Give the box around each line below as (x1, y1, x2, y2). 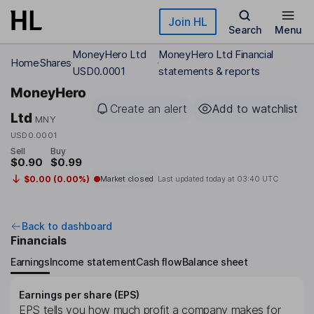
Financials (11, 233, 67, 248)
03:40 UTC (236, 174, 278, 184)
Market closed (100, 174, 153, 184)
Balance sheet (182, 255, 248, 268)
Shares (40, 56, 72, 69)
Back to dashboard (22, 220, 112, 233)
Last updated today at (157, 174, 237, 184)
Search (228, 24, 261, 36)
